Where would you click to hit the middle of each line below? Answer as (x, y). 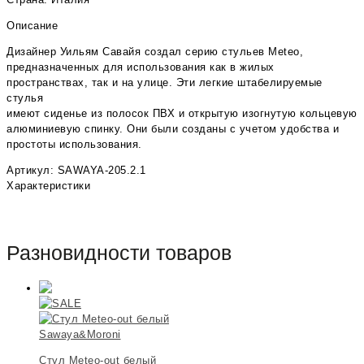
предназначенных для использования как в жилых (141, 67)
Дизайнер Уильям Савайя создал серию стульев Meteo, (155, 52)
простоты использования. (74, 145)
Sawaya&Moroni (80, 334)
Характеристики (48, 186)
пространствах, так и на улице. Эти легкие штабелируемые (165, 83)
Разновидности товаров (119, 252)
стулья (25, 98)
